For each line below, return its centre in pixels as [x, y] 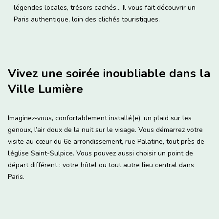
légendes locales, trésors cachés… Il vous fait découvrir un [105, 8]
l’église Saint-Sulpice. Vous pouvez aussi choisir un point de [100, 153]
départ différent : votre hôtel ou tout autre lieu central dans [101, 165]
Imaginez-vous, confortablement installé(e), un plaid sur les [100, 118]
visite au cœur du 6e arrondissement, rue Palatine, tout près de [106, 142]
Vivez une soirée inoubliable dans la [109, 74]
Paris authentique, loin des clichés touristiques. [87, 20]
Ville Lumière [45, 89]
